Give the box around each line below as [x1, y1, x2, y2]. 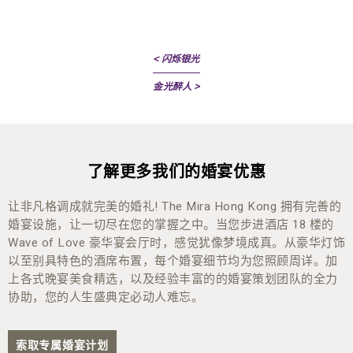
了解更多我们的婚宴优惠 [87, 161, 266, 184]
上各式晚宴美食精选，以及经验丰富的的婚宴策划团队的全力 [8, 270, 338, 288]
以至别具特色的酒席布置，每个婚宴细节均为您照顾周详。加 [8, 252, 338, 270]
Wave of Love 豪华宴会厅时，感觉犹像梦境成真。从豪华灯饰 [8, 234, 345, 252]
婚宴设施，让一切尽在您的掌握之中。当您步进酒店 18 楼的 [8, 216, 334, 234]
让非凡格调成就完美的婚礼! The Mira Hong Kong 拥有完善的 [8, 198, 341, 216]
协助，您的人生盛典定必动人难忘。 [8, 288, 203, 307]
